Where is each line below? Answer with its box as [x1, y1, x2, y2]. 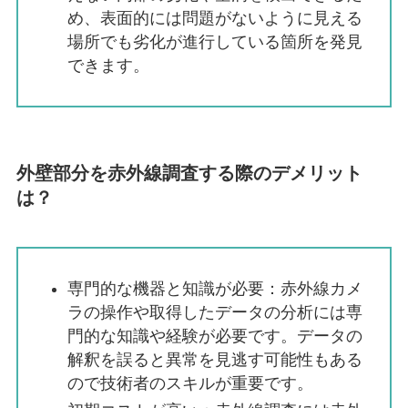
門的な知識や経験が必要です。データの [66, 327, 362, 345]
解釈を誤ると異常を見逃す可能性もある [66, 351, 362, 369]
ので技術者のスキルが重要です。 [66, 374, 313, 393]
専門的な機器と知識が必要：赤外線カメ [66, 280, 362, 298]
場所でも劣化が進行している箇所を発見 [66, 32, 362, 51]
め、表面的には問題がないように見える [66, 8, 362, 27]
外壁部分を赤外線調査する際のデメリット [15, 163, 362, 184]
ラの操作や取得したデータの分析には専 [66, 303, 362, 321]
